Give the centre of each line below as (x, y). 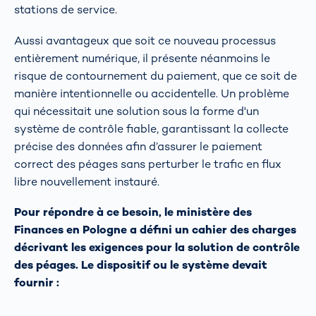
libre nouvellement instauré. (87, 181)
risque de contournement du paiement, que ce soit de (156, 75)
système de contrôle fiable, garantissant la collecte (151, 128)
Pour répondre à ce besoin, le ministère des (133, 212)
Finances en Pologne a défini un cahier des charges (155, 229)
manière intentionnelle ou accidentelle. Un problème (152, 93)
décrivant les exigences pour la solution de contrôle (157, 247)
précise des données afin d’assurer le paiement (138, 146)
